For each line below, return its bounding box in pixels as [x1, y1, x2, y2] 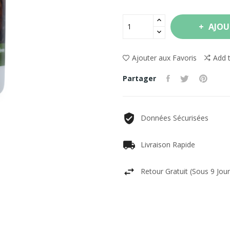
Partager [123, 73, 156, 83]
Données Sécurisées [141, 112, 208, 123]
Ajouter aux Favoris [132, 52, 197, 63]
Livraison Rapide [141, 139, 195, 149]
